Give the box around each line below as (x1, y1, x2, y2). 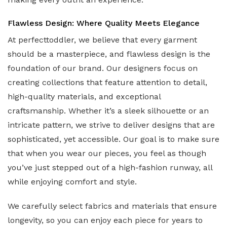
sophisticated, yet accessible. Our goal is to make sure (8, 134, 219, 144)
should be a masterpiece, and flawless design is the (8, 49, 210, 59)
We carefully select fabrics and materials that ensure (8, 201, 217, 211)
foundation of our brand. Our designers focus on (8, 63, 198, 73)
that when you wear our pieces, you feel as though (8, 148, 206, 159)
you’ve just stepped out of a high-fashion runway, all (8, 163, 212, 173)
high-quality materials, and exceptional (8, 92, 161, 102)
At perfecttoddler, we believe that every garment (8, 35, 197, 45)
